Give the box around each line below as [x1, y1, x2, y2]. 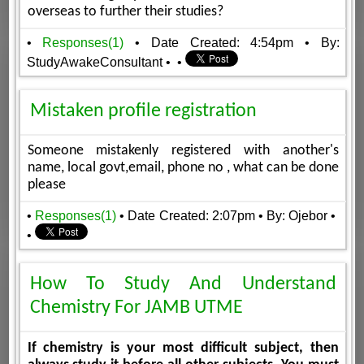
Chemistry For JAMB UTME [29, 298, 243, 318]
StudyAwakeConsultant [26, 54, 162, 69]
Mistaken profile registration [29, 102, 257, 122]
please [27, 178, 66, 193]
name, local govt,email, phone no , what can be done [27, 161, 339, 175]
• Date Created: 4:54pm [135, 35, 294, 50]
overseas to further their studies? [27, 5, 223, 19]
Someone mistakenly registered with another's [27, 144, 339, 158]
